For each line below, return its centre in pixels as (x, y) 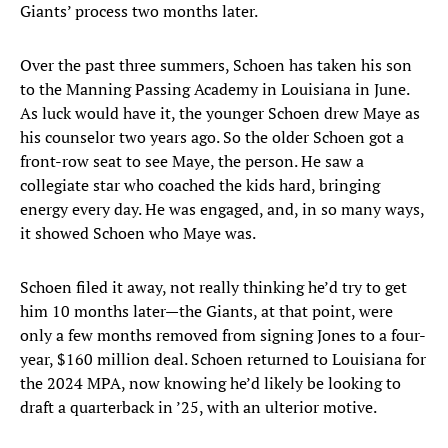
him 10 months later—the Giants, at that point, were (206, 311)
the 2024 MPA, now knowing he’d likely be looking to (210, 383)
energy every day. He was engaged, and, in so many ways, (222, 209)
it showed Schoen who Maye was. (138, 233)
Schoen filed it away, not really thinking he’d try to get (213, 287)
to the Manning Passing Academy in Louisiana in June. (214, 89)
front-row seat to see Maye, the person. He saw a (192, 161)
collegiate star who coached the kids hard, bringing (200, 185)
